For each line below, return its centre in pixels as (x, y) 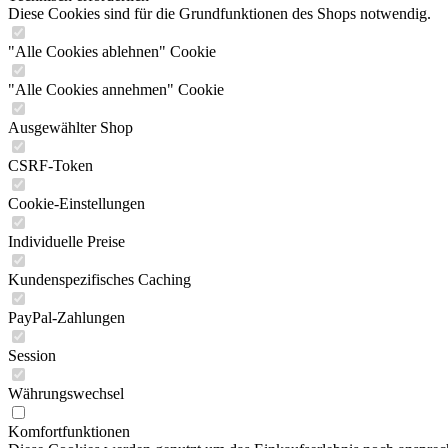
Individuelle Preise (66, 241)
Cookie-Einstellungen (76, 203)
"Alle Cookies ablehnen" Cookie (112, 51)
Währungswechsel (66, 393)
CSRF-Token (50, 165)
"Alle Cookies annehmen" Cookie (116, 89)
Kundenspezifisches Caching (99, 279)
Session (32, 355)
